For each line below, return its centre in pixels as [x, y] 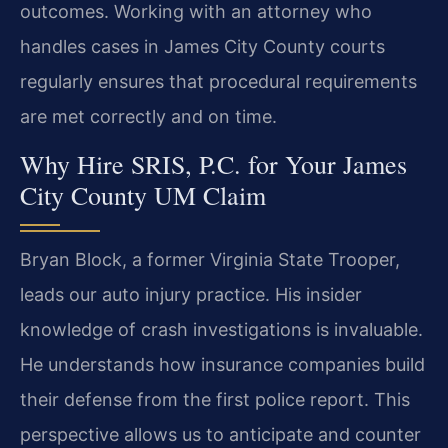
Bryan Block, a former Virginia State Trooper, [210, 259]
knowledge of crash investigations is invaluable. [221, 329]
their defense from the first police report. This [215, 399]
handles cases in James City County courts [202, 47]
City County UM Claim [143, 194]
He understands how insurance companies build [222, 364]
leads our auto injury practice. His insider [191, 294]
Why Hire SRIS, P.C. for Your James [213, 163]
